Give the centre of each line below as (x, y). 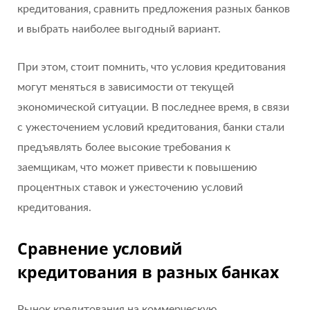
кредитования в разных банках (148, 272)
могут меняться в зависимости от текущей (126, 87)
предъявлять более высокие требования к (124, 147)
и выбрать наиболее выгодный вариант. (119, 29)
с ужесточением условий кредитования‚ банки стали (151, 127)
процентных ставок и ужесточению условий (130, 187)
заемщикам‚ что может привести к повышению (137, 167)
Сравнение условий (100, 249)
